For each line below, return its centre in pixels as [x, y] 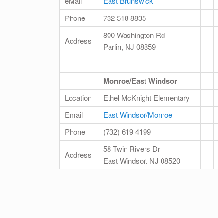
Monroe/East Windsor [140, 81]
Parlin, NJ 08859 [129, 47]
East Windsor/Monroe [138, 115]
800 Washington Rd [134, 35]
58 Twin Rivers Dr [132, 149]
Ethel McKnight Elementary [146, 98]
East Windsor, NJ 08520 [142, 161]
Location [78, 98]
